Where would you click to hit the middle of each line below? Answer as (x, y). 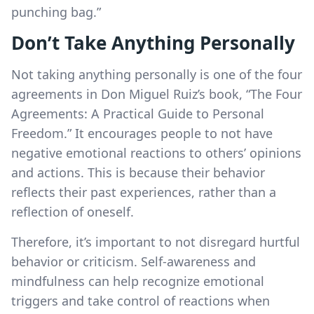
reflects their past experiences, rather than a (144, 192)
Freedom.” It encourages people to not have (142, 133)
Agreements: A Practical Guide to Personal (138, 113)
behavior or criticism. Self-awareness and (134, 261)
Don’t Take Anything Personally (153, 42)
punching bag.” (56, 12)
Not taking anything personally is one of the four (157, 74)
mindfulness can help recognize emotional (138, 281)
